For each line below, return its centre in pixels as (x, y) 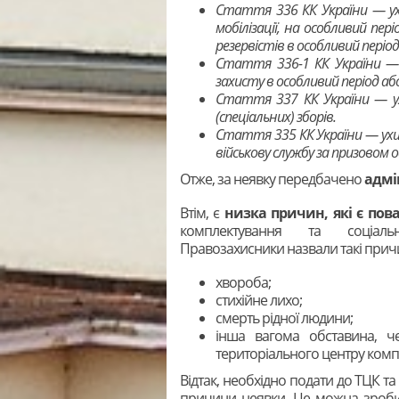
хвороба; (243, 282)
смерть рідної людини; (284, 318)
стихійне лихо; (259, 300)
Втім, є (202, 212)
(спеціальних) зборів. (276, 116)
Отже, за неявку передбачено (272, 179)
